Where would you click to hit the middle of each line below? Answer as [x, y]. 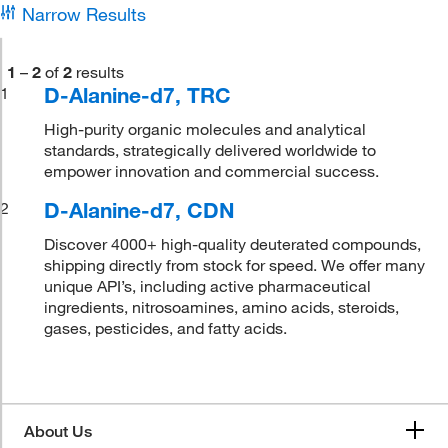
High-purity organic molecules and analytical [205, 129]
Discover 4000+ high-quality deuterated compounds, [233, 244]
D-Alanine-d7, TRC [138, 95]
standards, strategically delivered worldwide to [210, 150]
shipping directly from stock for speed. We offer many [235, 265]
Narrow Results [83, 14]
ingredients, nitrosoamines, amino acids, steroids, [222, 307]
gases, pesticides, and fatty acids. [166, 328]
